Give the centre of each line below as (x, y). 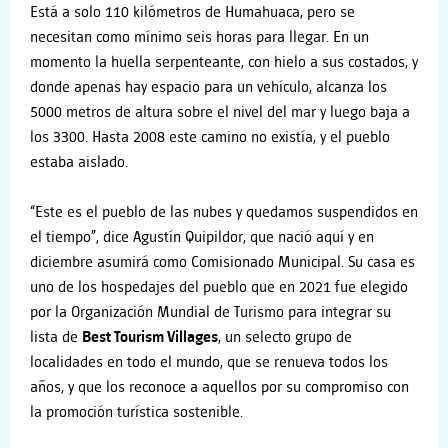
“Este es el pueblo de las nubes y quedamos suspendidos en (224, 213)
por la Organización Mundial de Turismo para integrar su (210, 313)
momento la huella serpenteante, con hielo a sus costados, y (224, 62)
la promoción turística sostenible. (136, 413)
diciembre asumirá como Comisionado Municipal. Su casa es (222, 263)
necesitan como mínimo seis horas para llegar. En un (199, 37)
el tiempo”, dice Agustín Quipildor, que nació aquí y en (202, 238)
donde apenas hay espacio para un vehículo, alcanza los (208, 87)
